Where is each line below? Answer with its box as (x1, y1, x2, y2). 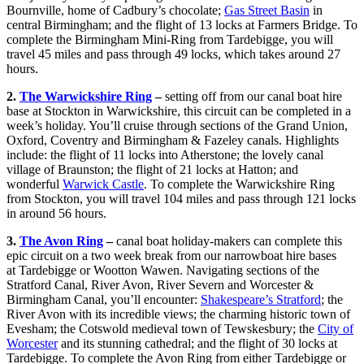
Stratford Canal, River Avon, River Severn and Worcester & (6, 278, 314, 292)
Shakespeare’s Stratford (201, 292, 321, 307)
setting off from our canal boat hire (162, 89, 342, 104)
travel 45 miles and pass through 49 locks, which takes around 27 (6, 47, 340, 62)
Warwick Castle (63, 177, 144, 192)
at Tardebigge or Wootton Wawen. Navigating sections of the (6, 263, 319, 278)
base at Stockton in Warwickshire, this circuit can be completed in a (6, 104, 351, 119)
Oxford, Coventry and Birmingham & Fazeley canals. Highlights (6, 133, 339, 148)
